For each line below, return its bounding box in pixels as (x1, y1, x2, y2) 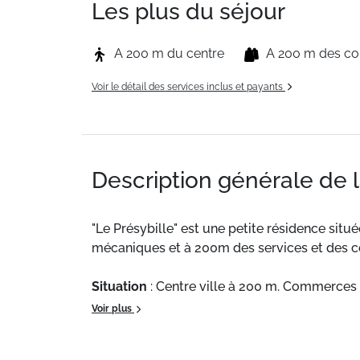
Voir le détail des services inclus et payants (92, 81, 285, 92)
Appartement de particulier (92, 317, 260, 333)
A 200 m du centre (114, 46, 224, 61)
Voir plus (92, 303, 134, 314)
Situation (92, 279, 147, 294)
